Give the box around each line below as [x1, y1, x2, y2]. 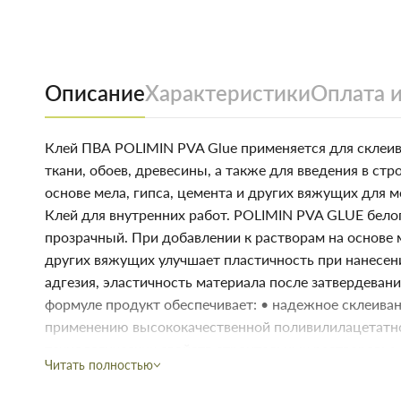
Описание [45, 80, 145, 107]
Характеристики [145, 80, 311, 107]
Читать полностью [45, 357, 153, 373]
